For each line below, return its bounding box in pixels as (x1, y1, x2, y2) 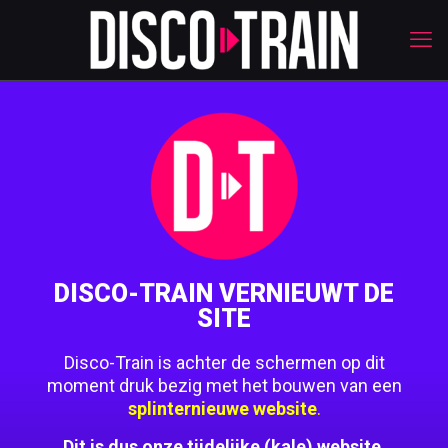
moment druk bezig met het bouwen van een (46, 375, 402, 396)
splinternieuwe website (127, 398, 317, 419)
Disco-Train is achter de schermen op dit (63, 352, 385, 373)
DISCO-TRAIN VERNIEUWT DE (54, 279, 394, 308)
